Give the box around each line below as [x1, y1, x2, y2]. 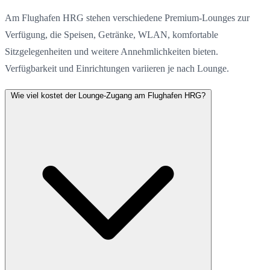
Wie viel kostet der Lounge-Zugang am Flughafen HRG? [11, 90, 206, 100]
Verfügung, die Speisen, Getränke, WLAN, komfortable [5, 29, 218, 40]
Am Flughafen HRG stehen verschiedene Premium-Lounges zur [5, 12, 250, 23]
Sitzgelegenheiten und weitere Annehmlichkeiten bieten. [5, 46, 218, 57]
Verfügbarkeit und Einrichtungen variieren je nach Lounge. [5, 63, 229, 74]
